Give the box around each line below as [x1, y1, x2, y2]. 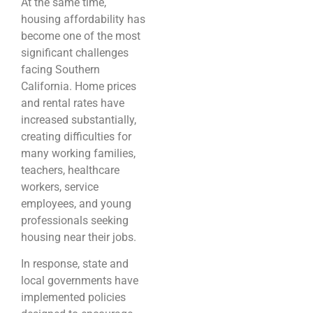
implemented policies [21, 290, 126, 304]
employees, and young [21, 196, 131, 210]
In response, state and [21, 256, 129, 270]
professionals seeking [21, 213, 129, 227]
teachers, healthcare [21, 163, 119, 177]
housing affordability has [21, 12, 145, 26]
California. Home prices [21, 79, 136, 93]
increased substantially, [21, 112, 136, 126]
